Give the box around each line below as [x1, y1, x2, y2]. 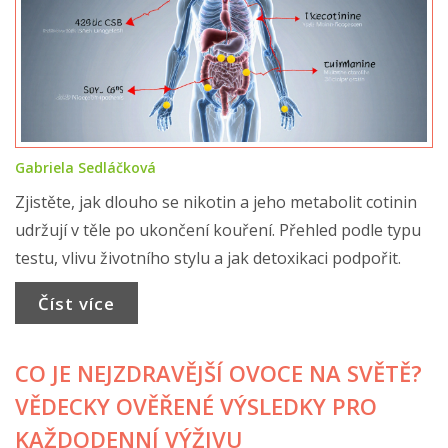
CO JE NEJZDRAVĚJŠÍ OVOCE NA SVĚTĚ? [15, 358, 422, 389]
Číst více [37, 291, 115, 315]
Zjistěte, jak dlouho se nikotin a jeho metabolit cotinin [15, 191, 417, 214]
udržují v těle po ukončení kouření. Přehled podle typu [15, 219, 421, 242]
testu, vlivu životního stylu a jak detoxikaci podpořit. [15, 247, 401, 270]
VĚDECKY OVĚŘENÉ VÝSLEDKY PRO [15, 391, 377, 422]
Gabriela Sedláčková [15, 158, 156, 178]
